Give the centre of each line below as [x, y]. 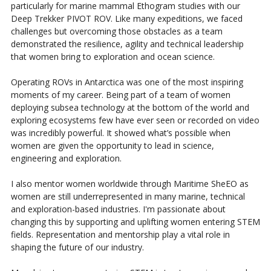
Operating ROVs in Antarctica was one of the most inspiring [127, 82]
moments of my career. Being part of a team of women [120, 95]
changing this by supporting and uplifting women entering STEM [135, 222]
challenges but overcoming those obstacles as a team [116, 31]
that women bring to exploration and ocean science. [113, 57]
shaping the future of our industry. [77, 247]
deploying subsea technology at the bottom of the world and [130, 108]
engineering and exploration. [66, 158]
